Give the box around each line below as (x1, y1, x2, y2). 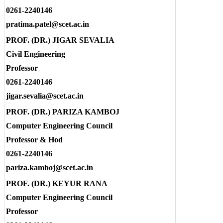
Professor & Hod (6, 135, 63, 144)
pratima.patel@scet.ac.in (6, 20, 89, 29)
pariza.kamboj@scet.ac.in (6, 163, 93, 172)
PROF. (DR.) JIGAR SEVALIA (6, 36, 114, 45)
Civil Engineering (6, 50, 65, 59)
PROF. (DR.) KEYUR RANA (6, 179, 108, 188)
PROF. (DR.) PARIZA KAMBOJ (6, 108, 119, 116)
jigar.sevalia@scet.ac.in (6, 92, 84, 101)
